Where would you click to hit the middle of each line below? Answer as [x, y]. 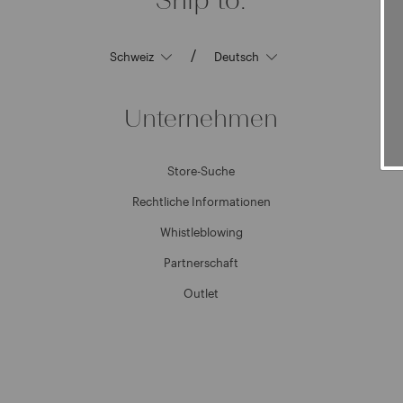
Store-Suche [201, 171]
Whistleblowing [201, 232]
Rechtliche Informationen [201, 201]
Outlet [201, 293]
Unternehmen [201, 118]
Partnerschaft [201, 263]
